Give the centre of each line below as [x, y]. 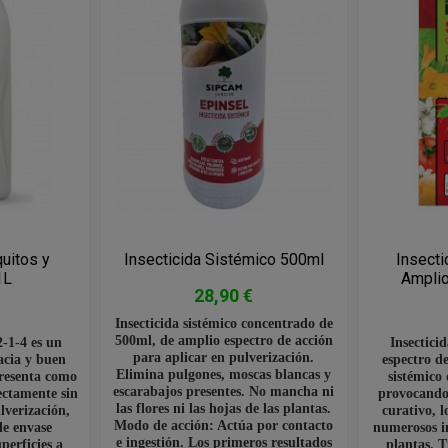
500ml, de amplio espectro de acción [223, 339]
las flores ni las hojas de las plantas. [224, 407]
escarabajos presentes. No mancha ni [224, 390]
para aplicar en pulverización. [224, 356]
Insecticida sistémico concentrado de [223, 322]
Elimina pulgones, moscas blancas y [224, 373]
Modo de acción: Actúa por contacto [224, 424]
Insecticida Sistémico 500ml [223, 259]
